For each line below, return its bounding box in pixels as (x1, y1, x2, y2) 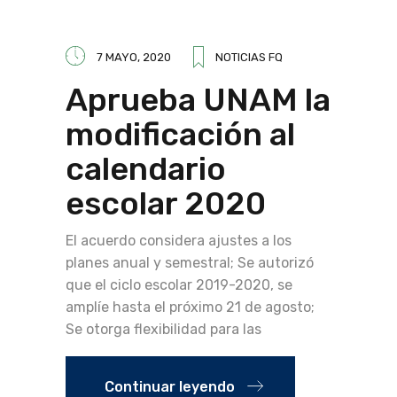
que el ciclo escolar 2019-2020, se (66, 276, 292, 293)
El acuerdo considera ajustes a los (66, 232, 292, 249)
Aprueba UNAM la (66, 81, 331, 119)
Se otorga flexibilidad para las (66, 321, 261, 338)
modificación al (66, 115, 295, 153)
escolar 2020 (66, 184, 266, 222)
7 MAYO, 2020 (97, 51, 171, 64)
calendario (66, 150, 226, 188)
